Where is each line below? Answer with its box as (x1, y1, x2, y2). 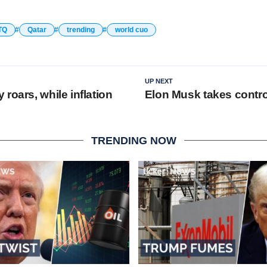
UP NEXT (144, 77, 173, 85)
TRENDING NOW (91, 134, 176, 147)
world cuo (115, 25, 148, 34)
